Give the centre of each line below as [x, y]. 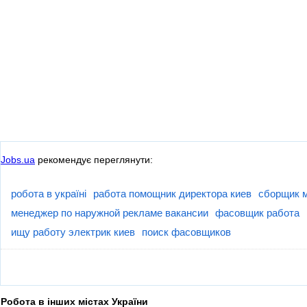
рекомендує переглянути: [94, 160]
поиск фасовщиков [186, 232]
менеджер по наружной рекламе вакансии [110, 212]
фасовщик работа [257, 212]
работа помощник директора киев [172, 193]
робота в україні [49, 193]
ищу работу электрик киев [73, 232]
